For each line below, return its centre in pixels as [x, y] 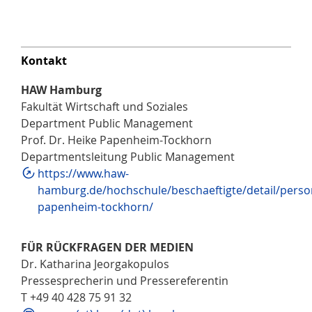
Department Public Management [107, 124]
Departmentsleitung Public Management [128, 157]
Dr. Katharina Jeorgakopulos [95, 264]
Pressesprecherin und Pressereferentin [125, 281]
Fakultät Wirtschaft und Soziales [104, 107]
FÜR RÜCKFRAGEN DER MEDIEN [107, 248]
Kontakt [44, 61]
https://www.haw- [83, 174]
